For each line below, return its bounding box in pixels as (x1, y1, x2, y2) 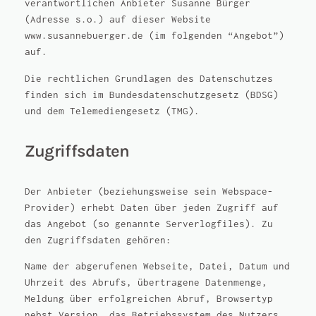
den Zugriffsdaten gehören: (24, 234, 171, 245)
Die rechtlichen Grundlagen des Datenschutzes (24, 73, 273, 84)
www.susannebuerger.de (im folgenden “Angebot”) (24, 30, 284, 42)
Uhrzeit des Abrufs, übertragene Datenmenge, (24, 277, 267, 288)
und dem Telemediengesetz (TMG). (24, 105, 200, 116)
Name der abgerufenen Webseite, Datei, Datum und (24, 261, 290, 272)
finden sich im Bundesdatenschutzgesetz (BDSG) (24, 89, 279, 100)
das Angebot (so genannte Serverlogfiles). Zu (24, 218, 273, 229)
